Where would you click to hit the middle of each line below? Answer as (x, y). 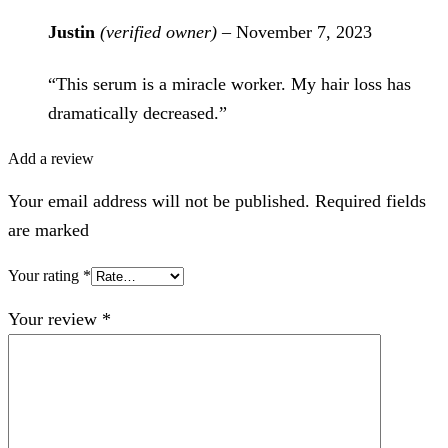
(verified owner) (158, 31)
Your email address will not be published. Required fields (217, 200)
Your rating (45, 276)
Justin (74, 31)
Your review (55, 318)
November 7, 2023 (304, 31)
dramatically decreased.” (137, 112)
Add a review (51, 159)
